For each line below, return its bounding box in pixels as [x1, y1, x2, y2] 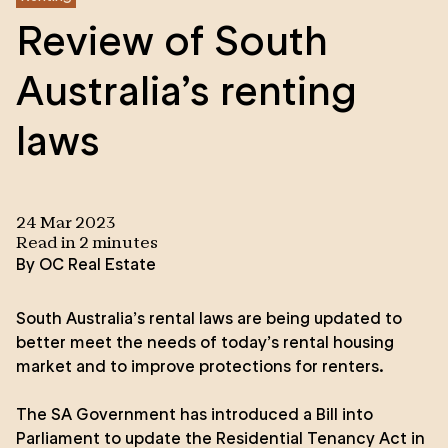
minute [89, 237, 150, 251]
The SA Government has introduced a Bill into [16, 404, 373, 424]
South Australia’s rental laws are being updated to [16, 308, 402, 328]
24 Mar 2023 [16, 217, 116, 231]
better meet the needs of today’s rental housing [16, 332, 394, 352]
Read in [16, 237, 79, 251]
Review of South [16, 16, 328, 66]
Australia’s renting [16, 66, 357, 116]
